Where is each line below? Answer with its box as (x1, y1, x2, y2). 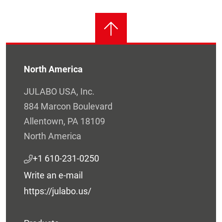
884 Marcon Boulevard (24, 101, 112, 112)
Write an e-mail (24, 170, 83, 181)
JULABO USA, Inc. (24, 86, 95, 97)
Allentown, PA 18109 (24, 116, 105, 127)
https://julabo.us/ (24, 186, 91, 197)
